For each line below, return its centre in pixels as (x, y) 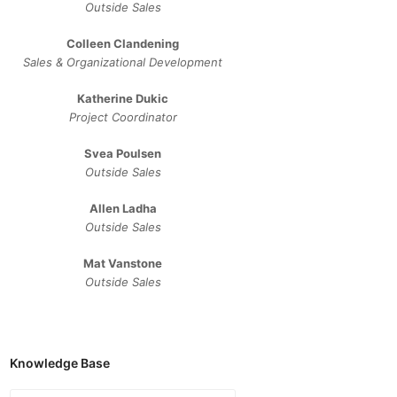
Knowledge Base (60, 363)
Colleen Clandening (123, 43)
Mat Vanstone (123, 263)
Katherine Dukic (123, 98)
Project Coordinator (123, 117)
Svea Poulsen (123, 153)
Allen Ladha (123, 208)
